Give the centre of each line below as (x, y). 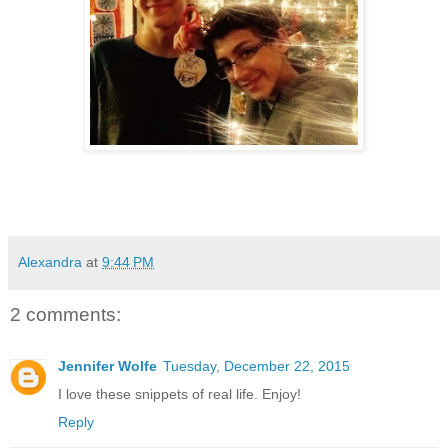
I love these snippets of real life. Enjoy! (179, 394)
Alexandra (50, 261)
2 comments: (65, 314)
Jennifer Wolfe (107, 366)
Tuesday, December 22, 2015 (256, 366)
